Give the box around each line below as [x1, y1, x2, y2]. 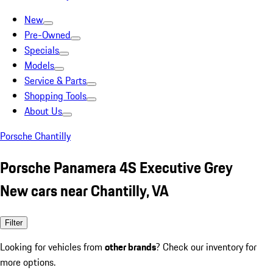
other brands [105, 239, 156, 254]
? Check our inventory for [156, 239, 257, 254]
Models [24, 58, 54, 73]
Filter [5, 218, 23, 227]
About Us [24, 104, 62, 118]
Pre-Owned [24, 27, 71, 42]
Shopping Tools [24, 88, 87, 103]
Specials [24, 43, 59, 57]
